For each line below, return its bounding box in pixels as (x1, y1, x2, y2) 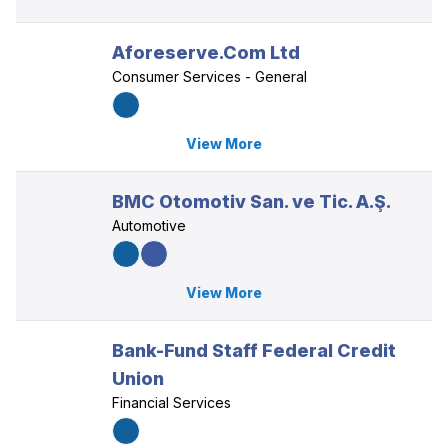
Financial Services (112, 394, 231, 411)
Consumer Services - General (112, 68, 307, 85)
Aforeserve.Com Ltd (112, 42, 300, 63)
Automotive (112, 217, 186, 234)
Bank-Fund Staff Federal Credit (112, 340, 396, 361)
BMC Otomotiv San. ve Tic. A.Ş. (112, 191, 391, 212)
